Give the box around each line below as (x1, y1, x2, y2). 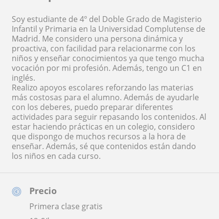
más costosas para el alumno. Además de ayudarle (12, 91, 199, 103)
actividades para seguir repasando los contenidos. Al (12, 111, 206, 122)
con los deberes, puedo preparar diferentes (12, 101, 173, 112)
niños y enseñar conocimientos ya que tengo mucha (12, 52, 204, 64)
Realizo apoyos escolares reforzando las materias (12, 82, 194, 93)
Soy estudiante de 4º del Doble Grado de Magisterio (12, 13, 202, 24)
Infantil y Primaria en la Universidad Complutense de (12, 23, 205, 34)
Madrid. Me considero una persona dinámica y (12, 33, 183, 44)
